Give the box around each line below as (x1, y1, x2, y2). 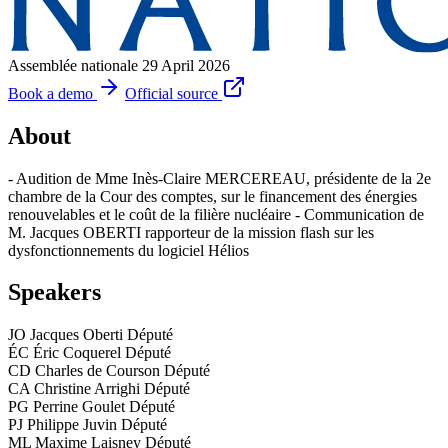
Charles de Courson (35, 362, 160, 380)
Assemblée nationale (8, 56, 138, 74)
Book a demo (8, 84, 93, 102)
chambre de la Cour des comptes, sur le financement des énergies (8, 187, 417, 205)
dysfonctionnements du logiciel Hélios (8, 241, 249, 259)
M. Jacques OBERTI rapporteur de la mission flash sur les (8, 223, 374, 241)
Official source (125, 84, 218, 102)
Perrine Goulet (33, 398, 125, 416)
